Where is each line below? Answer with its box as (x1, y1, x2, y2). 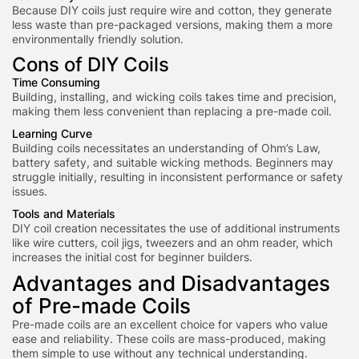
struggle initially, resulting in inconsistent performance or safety (12, 170, 343, 184)
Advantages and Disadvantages (12, 271, 330, 296)
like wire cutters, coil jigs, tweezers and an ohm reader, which (12, 236, 333, 249)
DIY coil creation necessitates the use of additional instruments (12, 221, 340, 235)
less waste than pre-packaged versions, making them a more (12, 18, 333, 31)
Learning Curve (12, 127, 92, 140)
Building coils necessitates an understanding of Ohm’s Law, (12, 141, 321, 155)
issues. (12, 184, 47, 198)
